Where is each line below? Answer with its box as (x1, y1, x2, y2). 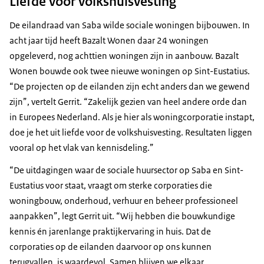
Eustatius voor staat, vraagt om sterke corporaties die (9, 180, 212, 192)
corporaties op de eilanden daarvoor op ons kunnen (9, 241, 212, 253)
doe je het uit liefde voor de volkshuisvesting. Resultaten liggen (9, 127, 252, 138)
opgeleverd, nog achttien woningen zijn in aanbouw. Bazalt (9, 50, 239, 62)
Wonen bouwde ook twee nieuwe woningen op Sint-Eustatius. (9, 65, 250, 77)
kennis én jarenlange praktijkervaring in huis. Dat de (9, 226, 211, 237)
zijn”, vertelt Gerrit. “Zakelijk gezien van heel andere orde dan (9, 96, 247, 108)
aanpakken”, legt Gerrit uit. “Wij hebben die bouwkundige (9, 210, 235, 222)
